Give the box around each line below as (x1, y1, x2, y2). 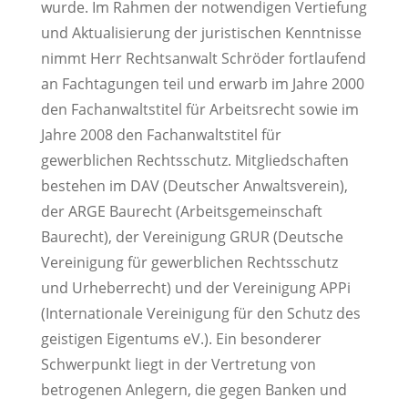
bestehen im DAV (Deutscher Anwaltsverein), (40, 176, 348, 197)
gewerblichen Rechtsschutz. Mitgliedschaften (40, 150, 349, 171)
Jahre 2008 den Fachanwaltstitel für (40, 125, 281, 146)
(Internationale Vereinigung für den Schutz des (40, 303, 361, 324)
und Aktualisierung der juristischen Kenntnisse (40, 23, 362, 44)
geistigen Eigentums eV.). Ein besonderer (40, 329, 321, 350)
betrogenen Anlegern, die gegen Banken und (40, 380, 347, 401)
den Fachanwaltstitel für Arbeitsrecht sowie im (40, 99, 359, 120)
